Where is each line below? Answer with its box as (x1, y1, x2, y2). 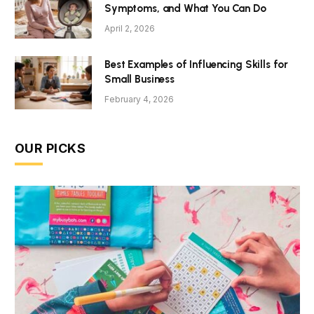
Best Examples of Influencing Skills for (104, 58, 289, 71)
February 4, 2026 (104, 94, 174, 105)
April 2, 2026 (104, 23, 155, 34)
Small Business (104, 73, 175, 86)
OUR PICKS (15, 141, 86, 156)
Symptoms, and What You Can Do (104, 2, 266, 15)
